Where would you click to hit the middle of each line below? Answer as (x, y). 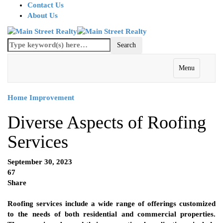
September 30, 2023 (40, 162)
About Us (43, 15)
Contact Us (46, 5)
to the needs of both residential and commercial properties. (111, 214)
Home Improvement (41, 98)
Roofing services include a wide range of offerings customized (111, 204)
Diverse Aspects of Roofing (107, 123)
